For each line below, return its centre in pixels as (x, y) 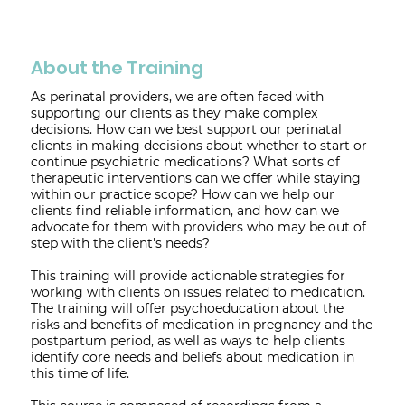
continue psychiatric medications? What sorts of (185, 161)
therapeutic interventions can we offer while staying (195, 178)
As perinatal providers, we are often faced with (177, 96)
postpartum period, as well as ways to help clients (188, 340)
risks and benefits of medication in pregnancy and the (201, 324)
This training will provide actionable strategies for (188, 275)
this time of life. (80, 373)
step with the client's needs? (122, 243)
